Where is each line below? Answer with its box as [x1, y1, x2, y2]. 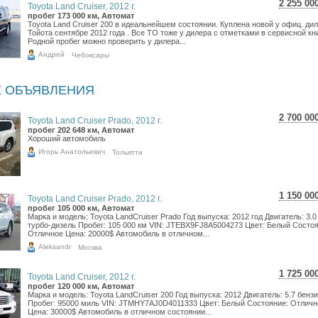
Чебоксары [72, 50, 109, 59]
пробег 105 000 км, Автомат [28, 204, 134, 212]
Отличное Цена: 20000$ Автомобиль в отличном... [28, 229, 209, 238]
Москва [78, 243, 102, 251]
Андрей [38, 50, 65, 58]
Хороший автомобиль [28, 134, 106, 143]
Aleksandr [38, 242, 71, 251]
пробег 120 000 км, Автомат [28, 282, 134, 290]
